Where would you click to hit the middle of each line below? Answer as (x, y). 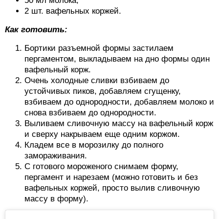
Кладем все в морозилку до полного (94, 145)
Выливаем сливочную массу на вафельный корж (119, 124)
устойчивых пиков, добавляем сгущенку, (103, 91)
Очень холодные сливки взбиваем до (97, 81)
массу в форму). (56, 199)
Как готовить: (36, 30)
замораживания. (56, 156)
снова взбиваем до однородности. (90, 113)
